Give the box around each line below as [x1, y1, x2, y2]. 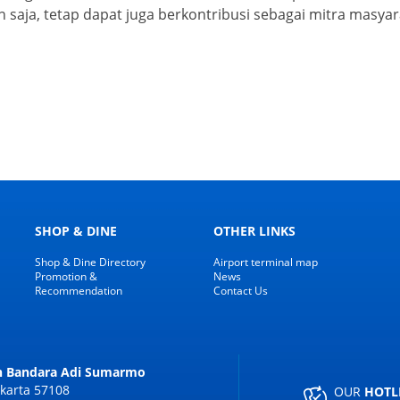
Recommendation [35, 283, 122, 299]
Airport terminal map [213, 254, 318, 271]
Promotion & [35, 269, 97, 285]
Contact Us [213, 283, 268, 299]
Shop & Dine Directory [35, 254, 146, 271]
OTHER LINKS [213, 222, 296, 240]
